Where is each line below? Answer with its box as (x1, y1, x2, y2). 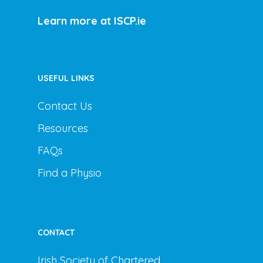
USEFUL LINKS (38, 73, 95, 84)
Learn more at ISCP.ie (38, 14, 146, 28)
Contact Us (38, 99, 92, 113)
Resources (38, 122, 88, 136)
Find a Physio (38, 166, 102, 180)
